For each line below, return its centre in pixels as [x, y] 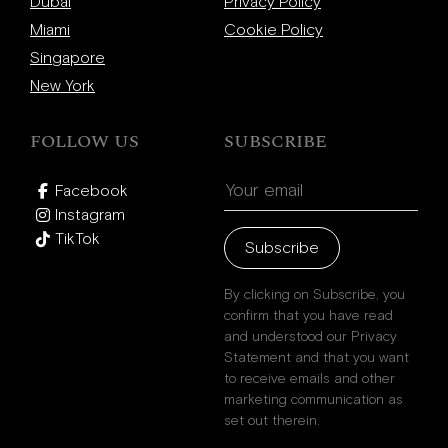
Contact [127, 189]
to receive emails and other [309, 379]
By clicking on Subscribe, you [314, 295]
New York [62, 86]
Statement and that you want [316, 358]
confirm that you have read [308, 316]
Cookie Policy [273, 30]
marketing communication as [313, 400]
